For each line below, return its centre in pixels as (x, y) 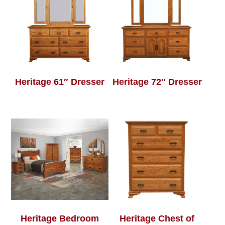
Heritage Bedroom (60, 218)
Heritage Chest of (157, 218)
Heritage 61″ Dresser (60, 82)
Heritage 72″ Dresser (157, 82)
